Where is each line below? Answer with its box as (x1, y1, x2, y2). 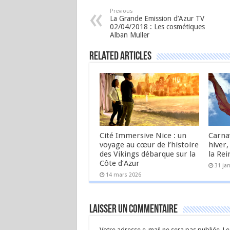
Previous (109, 8, 133, 14)
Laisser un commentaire (89, 204, 178, 216)
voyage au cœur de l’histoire (99, 140, 199, 150)
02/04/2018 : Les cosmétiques (109, 23, 205, 31)
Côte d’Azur (99, 159, 140, 168)
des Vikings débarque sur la (99, 149, 196, 159)
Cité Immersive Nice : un (99, 131, 186, 141)
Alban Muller (109, 31, 149, 39)
